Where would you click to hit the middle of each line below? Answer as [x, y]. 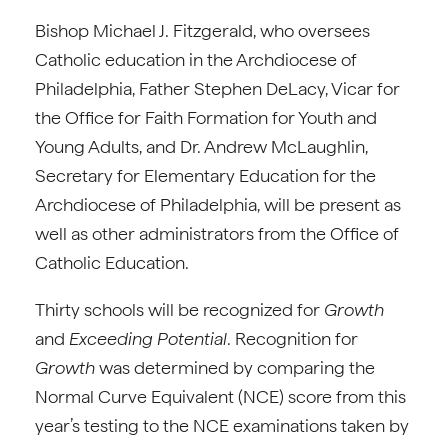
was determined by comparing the [235, 367]
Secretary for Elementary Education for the [205, 175]
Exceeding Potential [148, 338]
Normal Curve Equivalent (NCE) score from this [220, 396]
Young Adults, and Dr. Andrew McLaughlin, [201, 146]
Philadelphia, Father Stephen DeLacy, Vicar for [217, 88]
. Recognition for [292, 338]
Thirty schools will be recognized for [179, 309]
